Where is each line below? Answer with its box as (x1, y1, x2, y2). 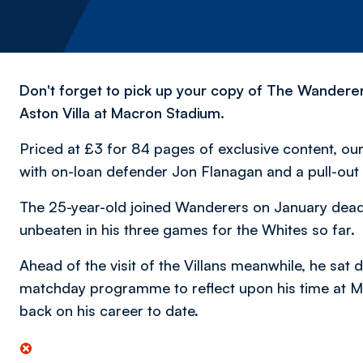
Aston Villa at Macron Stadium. (19, 104, 224, 122)
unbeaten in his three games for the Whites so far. (19, 220, 355, 238)
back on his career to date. (19, 301, 199, 319)
